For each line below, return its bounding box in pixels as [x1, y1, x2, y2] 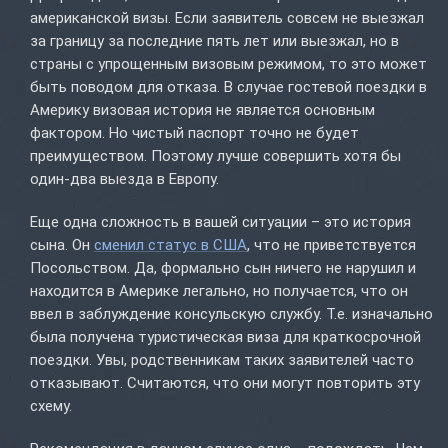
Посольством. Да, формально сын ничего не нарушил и [30, 259, 416, 278]
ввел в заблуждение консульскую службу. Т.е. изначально [30, 305, 433, 324]
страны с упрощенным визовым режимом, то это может [30, 55, 427, 74]
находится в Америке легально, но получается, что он [30, 282, 408, 301]
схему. [30, 397, 72, 416]
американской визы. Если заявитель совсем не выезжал [30, 9, 424, 28]
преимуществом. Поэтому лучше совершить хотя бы [30, 147, 401, 166]
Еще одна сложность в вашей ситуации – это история [30, 213, 411, 232]
